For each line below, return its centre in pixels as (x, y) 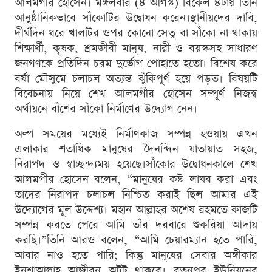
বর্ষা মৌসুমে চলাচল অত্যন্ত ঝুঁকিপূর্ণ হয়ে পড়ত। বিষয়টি (136, 79)
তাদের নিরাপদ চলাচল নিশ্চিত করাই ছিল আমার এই (136, 195)
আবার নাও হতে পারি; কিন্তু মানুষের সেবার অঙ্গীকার (136, 256)
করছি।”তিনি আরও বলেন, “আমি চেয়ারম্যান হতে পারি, (136, 240)
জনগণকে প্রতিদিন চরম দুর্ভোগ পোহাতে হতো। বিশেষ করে (136, 64)
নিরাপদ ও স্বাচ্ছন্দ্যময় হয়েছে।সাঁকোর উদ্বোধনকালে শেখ (136, 165)
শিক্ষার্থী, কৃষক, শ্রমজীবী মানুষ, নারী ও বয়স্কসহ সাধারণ (136, 49)
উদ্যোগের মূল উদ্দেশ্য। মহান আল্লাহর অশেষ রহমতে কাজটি (136, 210)
